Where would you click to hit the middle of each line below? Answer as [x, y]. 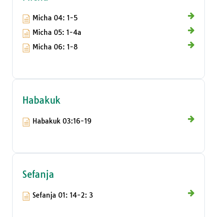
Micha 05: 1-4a [57, 33]
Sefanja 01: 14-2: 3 [63, 195]
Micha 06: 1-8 [55, 47]
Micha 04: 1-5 [55, 18]
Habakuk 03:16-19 [62, 121]
